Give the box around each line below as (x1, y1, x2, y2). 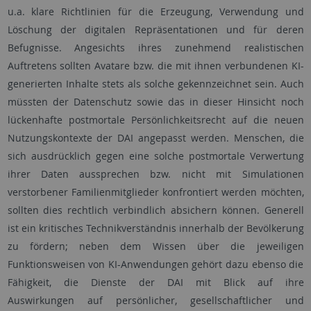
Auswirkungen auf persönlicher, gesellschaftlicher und (7, 294, 304, 307)
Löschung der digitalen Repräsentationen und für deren (7, 23, 304, 36)
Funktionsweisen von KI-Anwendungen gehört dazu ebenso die (7, 258, 304, 271)
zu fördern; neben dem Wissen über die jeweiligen (7, 239, 304, 253)
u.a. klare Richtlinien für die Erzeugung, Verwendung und (7, 5, 304, 18)
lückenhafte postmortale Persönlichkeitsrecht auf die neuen (7, 113, 304, 126)
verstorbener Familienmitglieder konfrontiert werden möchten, (7, 185, 304, 199)
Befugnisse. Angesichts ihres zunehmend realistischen (7, 41, 304, 54)
